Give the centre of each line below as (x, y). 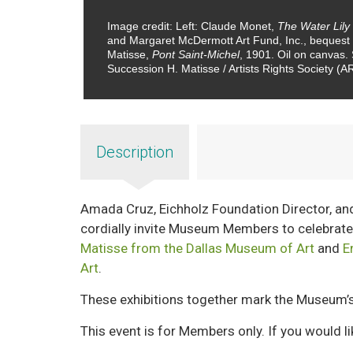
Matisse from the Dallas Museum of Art (198, 249)
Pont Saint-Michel (195, 54)
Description (135, 152)
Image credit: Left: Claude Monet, (192, 26)
